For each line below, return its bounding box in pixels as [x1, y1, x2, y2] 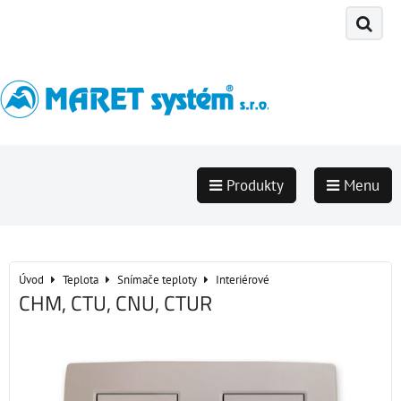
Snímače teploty [117, 272, 197, 287]
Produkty [222, 175, 284, 195]
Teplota [63, 272, 98, 287]
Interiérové [216, 272, 269, 287]
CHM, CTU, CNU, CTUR [19, 287, 212, 319]
